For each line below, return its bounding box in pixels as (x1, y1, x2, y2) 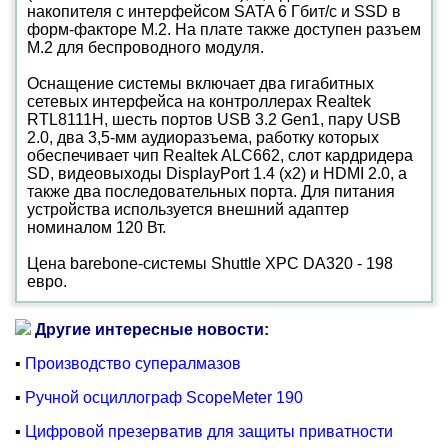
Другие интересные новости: (35, 321, 269, 338)
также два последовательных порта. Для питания (27, 183, 395, 200)
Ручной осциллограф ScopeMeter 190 (25, 389, 303, 406)
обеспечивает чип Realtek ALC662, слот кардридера (27, 147, 413, 164)
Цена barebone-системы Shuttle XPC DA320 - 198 (27, 255, 393, 272)
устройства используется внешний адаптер (27, 201, 349, 218)
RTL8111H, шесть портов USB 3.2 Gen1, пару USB (27, 111, 401, 128)
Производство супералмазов (25, 355, 241, 372)
